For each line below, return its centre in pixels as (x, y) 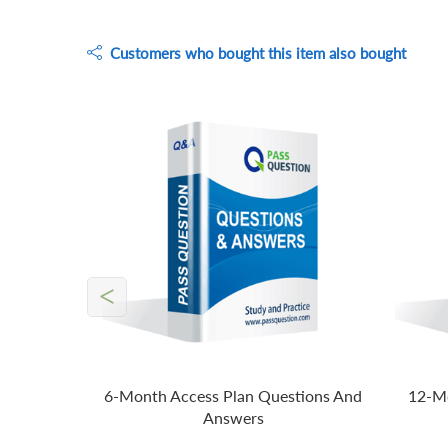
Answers (233, 418)
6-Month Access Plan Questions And (233, 396)
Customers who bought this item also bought (254, 52)
